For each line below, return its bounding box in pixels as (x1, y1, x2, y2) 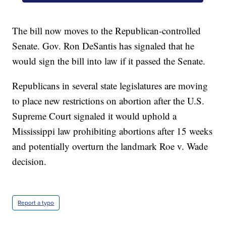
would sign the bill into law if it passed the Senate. (12, 54, 206, 68)
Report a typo (18, 198, 54, 208)
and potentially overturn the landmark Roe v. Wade (12, 140, 208, 153)
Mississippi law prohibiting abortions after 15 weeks (12, 125, 213, 138)
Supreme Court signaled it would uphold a (12, 109, 177, 123)
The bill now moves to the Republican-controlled (12, 24, 201, 37)
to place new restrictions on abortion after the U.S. (12, 94, 205, 107)
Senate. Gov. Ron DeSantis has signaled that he (12, 39, 195, 52)
